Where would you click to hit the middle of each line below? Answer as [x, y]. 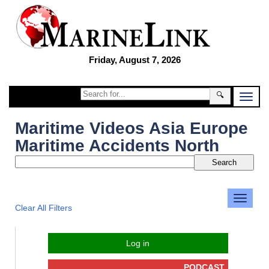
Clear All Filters [44, 208]
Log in [138, 243]
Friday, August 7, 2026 [134, 60]
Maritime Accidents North [117, 146]
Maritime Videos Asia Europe [131, 128]
